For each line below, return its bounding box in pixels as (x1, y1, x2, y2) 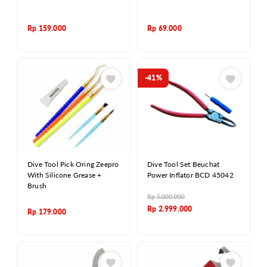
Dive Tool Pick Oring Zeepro (27, 159, 119, 169)
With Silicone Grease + (27, 170, 102, 179)
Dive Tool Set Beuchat (147, 159, 220, 169)
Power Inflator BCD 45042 (147, 170, 234, 179)
